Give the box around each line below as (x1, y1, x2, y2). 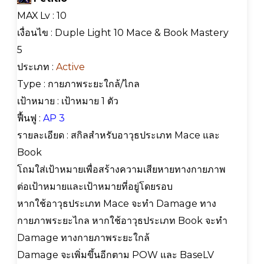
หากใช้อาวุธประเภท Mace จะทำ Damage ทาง (17, 197, 216, 209)
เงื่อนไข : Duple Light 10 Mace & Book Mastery (17, 27, 229, 38)
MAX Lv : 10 (17, 9, 67, 21)
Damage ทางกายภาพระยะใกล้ (17, 232, 150, 243)
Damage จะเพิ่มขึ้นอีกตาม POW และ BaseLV (17, 249, 214, 260)
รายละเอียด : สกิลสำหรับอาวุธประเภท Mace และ (17, 129, 220, 141)
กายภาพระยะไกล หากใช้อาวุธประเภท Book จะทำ (17, 214, 227, 226)
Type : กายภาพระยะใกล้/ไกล (17, 78, 140, 90)
